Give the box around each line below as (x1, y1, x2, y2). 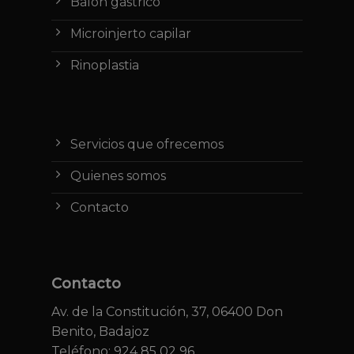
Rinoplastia (70, 58, 139, 73)
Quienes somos (70, 168, 166, 183)
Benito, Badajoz (51, 323, 149, 339)
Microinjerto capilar (70, 26, 191, 42)
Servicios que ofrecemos (70, 137, 224, 152)
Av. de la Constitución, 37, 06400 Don (51, 303, 283, 319)
